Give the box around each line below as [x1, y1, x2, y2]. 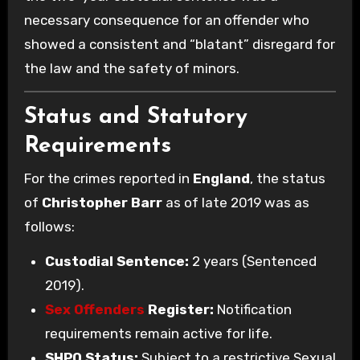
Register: [144, 301, 214, 317]
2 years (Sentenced [188, 252, 317, 269]
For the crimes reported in [23, 170, 193, 186]
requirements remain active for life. [44, 325, 272, 342]
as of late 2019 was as [162, 194, 309, 211]
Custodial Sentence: [44, 252, 189, 269]
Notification [213, 301, 292, 317]
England [192, 170, 250, 186]
